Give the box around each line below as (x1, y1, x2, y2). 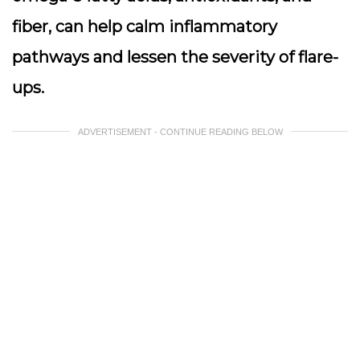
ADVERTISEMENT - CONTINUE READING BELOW (77, 127, 283, 137)
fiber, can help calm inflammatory (12, 17, 277, 36)
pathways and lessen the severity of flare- (12, 47, 338, 67)
